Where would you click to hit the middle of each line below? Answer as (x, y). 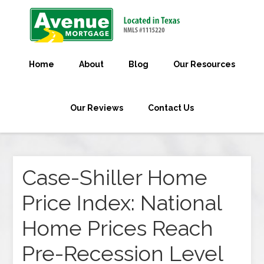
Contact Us (171, 108)
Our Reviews (97, 108)
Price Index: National (122, 203)
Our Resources (204, 64)
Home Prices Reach (118, 228)
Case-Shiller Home (115, 177)
